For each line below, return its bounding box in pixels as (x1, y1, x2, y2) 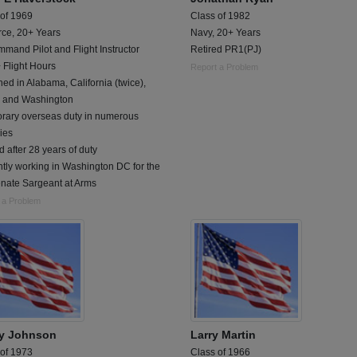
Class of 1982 (190, 10, 250, 22)
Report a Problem (190, 62, 258, 73)
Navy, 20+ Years (190, 27, 261, 39)
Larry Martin (190, 328, 256, 342)
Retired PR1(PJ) (190, 44, 261, 56)
